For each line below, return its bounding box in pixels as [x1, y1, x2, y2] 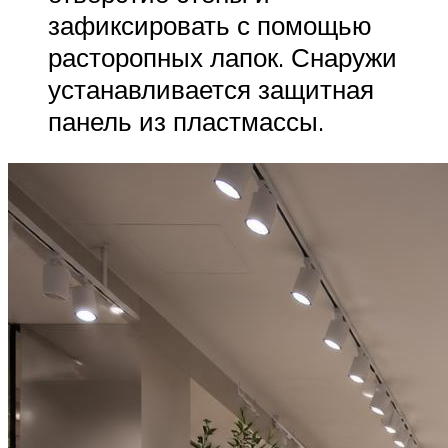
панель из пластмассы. [48, 105, 324, 138]
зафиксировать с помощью [48, 9, 372, 42]
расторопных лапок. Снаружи [48, 41, 397, 74]
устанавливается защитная [48, 73, 374, 106]
